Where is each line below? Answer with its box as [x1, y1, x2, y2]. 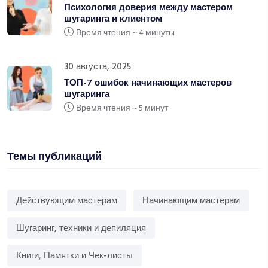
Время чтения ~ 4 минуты [76, 26, 175, 40]
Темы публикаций [7, 149, 102, 166]
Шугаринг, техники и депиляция [16, 221, 146, 236]
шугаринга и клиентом [64, 12, 162, 26]
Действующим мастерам [16, 194, 117, 208]
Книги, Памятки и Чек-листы [16, 249, 133, 263]
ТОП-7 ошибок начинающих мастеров [64, 76, 232, 90]
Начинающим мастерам [142, 194, 240, 208]
